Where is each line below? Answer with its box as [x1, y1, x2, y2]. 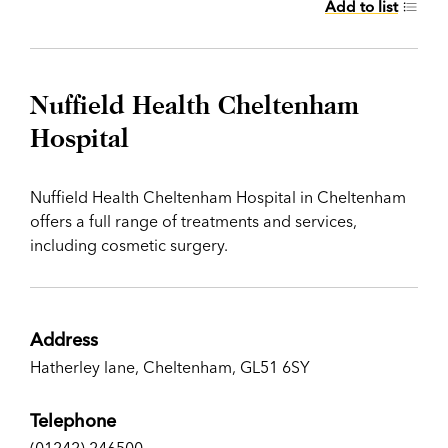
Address [30, 328, 98, 351]
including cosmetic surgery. [30, 235, 228, 255]
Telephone [30, 409, 116, 432]
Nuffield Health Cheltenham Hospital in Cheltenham [30, 187, 406, 207]
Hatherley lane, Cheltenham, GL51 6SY [30, 357, 310, 377]
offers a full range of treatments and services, [30, 211, 357, 231]
